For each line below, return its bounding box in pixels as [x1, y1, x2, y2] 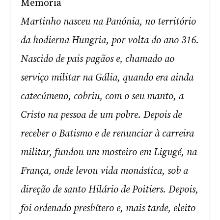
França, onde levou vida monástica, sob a [21, 165, 189, 177]
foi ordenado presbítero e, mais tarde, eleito [21, 202, 196, 215]
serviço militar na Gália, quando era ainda [21, 72, 194, 84]
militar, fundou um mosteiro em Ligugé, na [21, 146, 197, 159]
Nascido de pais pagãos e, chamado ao [21, 53, 175, 65]
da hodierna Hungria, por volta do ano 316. [21, 34, 199, 47]
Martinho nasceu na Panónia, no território [21, 16, 196, 28]
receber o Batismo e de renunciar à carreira [21, 128, 194, 140]
